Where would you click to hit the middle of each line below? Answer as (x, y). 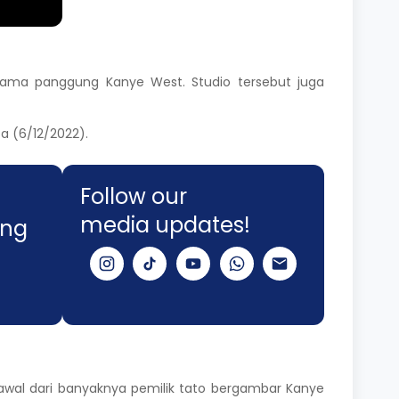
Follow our (134, 197)
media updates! (165, 225)
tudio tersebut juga (262, 82)
